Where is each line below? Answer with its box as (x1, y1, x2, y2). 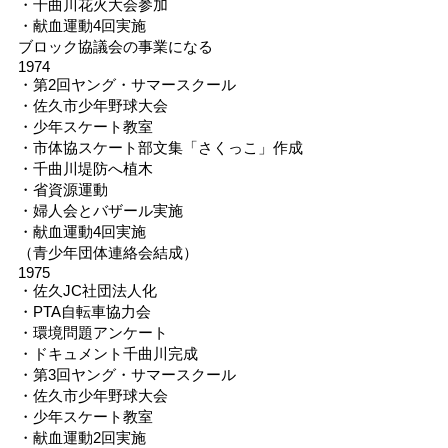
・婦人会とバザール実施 (17, 201, 183, 219)
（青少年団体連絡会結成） (17, 243, 198, 261)
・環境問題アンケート (17, 323, 168, 341)
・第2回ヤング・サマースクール (17, 75, 236, 93)
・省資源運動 (17, 180, 108, 198)
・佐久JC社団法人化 (17, 281, 157, 299)
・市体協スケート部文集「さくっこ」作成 (17, 138, 303, 156)
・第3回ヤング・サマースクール (17, 365, 236, 383)
